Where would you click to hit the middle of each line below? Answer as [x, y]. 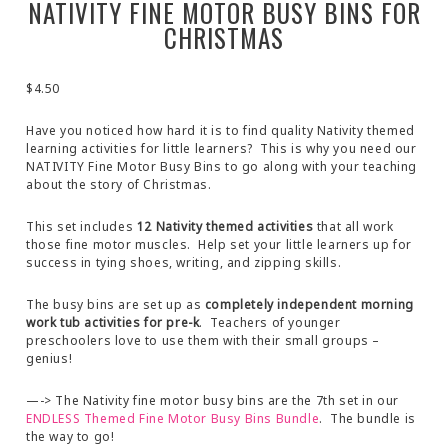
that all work [353, 227]
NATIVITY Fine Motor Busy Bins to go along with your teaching [222, 167]
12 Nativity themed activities [225, 227]
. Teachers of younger [270, 323]
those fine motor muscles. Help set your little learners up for [219, 245]
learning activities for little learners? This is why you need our [221, 149]
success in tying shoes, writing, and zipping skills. [184, 263]
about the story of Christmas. [119, 185]
